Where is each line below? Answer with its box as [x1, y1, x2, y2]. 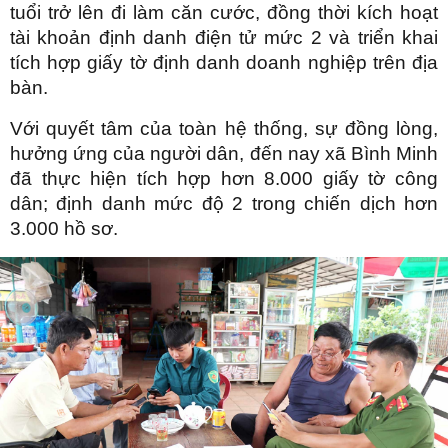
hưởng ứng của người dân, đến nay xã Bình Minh [10, 142, 438, 164]
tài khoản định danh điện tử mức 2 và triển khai [10, 26, 438, 48]
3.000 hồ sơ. [10, 217, 118, 239]
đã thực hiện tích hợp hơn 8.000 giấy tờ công [10, 167, 438, 189]
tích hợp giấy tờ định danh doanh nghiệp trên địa [10, 51, 438, 73]
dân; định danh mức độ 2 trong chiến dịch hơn [10, 192, 438, 214]
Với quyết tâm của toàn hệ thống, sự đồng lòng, [10, 117, 438, 139]
